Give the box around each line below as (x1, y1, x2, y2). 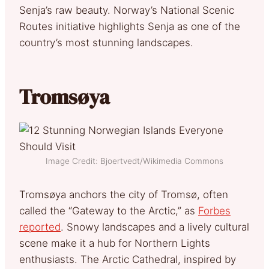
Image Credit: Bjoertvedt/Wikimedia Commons (46, 156, 223, 166)
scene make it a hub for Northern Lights (19, 237, 210, 249)
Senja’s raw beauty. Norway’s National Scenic (19, 4, 234, 16)
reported (19, 220, 61, 233)
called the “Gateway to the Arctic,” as (19, 204, 198, 217)
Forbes (198, 204, 231, 217)
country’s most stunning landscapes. (19, 36, 193, 49)
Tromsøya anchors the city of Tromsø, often (19, 188, 228, 201)
